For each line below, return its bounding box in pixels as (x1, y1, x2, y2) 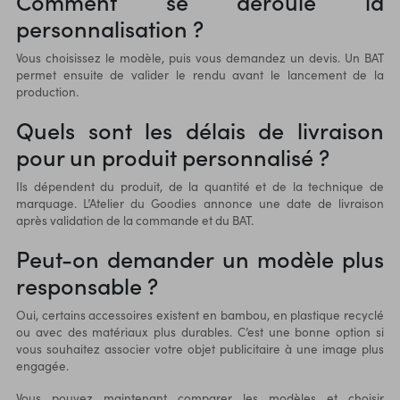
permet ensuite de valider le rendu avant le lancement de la (15, 65, 385, 83)
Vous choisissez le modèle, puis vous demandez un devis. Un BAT (15, 48, 385, 66)
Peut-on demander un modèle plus (15, 241, 385, 274)
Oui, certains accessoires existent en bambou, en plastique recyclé (15, 305, 385, 323)
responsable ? (15, 268, 158, 301)
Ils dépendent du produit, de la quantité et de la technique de (15, 177, 385, 195)
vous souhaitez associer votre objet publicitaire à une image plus (15, 339, 385, 357)
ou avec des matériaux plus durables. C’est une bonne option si (15, 322, 385, 340)
